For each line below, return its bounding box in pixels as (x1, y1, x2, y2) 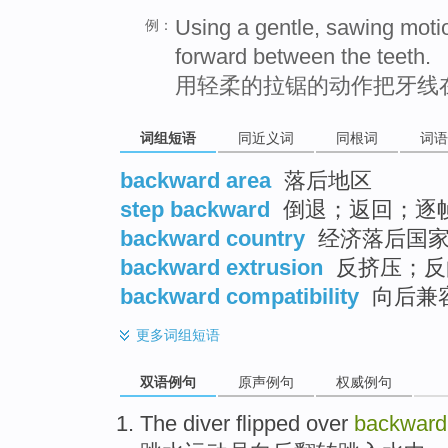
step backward (120, 196, 270, 222)
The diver (140, 411, 230, 437)
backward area (120, 167, 271, 193)
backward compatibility (120, 283, 359, 309)
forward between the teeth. (175, 43, 431, 69)
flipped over (236, 411, 348, 437)
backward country (120, 225, 305, 251)
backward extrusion (120, 254, 323, 280)
